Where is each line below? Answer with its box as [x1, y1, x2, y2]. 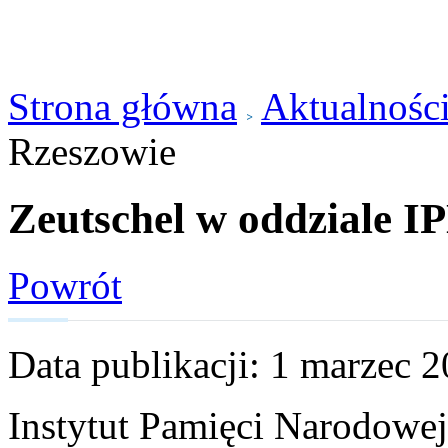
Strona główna [8, 85, 237, 128]
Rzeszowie [8, 130, 176, 173]
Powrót [8, 263, 122, 307]
